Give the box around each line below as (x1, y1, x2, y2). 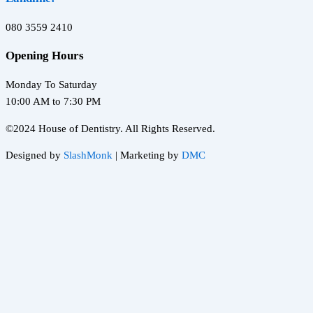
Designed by (6, 150, 64, 161)
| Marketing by (115, 150, 182, 161)
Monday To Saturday (6, 79, 97, 91)
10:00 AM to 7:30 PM (6, 96, 101, 108)
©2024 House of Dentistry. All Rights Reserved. (6, 122, 215, 134)
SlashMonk (64, 150, 115, 161)
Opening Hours (6, 49, 84, 63)
